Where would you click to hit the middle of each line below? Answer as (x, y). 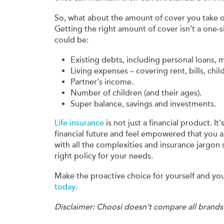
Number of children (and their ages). (136, 93)
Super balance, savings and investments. (143, 104)
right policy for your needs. (104, 156)
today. (66, 187)
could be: (71, 40)
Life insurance (79, 123)
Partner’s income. (102, 82)
